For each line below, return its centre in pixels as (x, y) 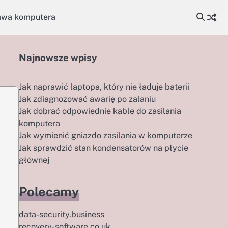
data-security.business (61, 215)
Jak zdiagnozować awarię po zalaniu (87, 99)
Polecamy (49, 192)
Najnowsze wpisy (58, 58)
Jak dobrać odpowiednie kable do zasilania (100, 111)
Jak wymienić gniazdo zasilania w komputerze (105, 136)
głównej (34, 160)
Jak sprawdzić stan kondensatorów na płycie (103, 148)
